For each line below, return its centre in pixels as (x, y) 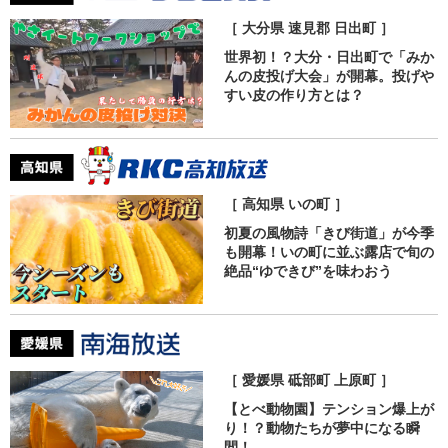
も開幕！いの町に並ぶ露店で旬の (328, 252)
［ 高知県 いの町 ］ (285, 204)
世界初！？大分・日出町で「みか (328, 57)
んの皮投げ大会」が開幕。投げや (328, 76)
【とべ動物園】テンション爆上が (328, 409)
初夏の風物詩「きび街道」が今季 (328, 233)
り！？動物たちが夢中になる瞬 (321, 428)
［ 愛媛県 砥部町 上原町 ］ (308, 380)
